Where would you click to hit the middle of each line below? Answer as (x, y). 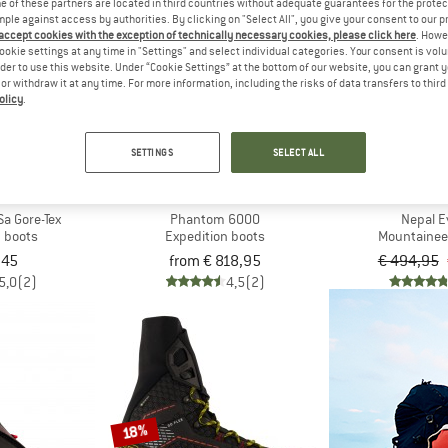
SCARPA (215, 198)
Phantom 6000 (215, 219)
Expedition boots (215, 236)
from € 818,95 (215, 260)
